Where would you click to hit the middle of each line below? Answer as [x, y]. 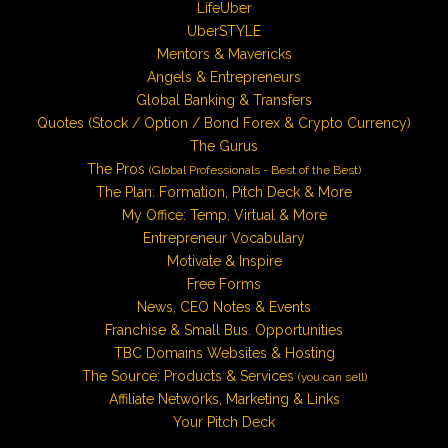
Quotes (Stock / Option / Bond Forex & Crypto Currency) [224, 123]
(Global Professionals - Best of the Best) [255, 170]
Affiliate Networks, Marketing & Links [224, 399]
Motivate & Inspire [224, 261]
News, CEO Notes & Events [224, 307]
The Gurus [224, 146]
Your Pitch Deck [224, 422]
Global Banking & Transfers [224, 100]
